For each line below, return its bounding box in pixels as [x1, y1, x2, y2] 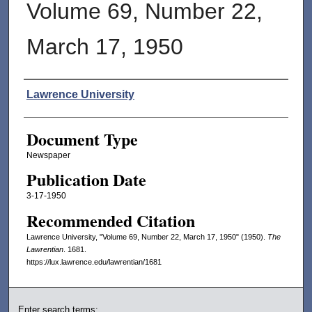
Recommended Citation [26, 208, 195, 233]
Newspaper [26, 150, 70, 161]
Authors [23, 81, 77, 104]
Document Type [26, 127, 138, 152]
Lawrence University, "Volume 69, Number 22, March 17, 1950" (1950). [26, 232, 267, 241]
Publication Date [26, 167, 146, 192]
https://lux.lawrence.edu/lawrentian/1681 [26, 257, 162, 266]
